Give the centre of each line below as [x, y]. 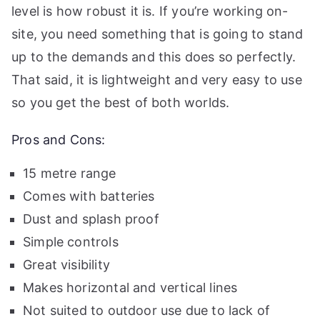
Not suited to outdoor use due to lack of [147, 311]
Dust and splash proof [91, 219]
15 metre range [70, 174]
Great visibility [66, 265]
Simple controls [71, 242]
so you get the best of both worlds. [121, 103]
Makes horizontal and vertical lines [130, 288]
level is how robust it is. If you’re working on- [150, 11]
